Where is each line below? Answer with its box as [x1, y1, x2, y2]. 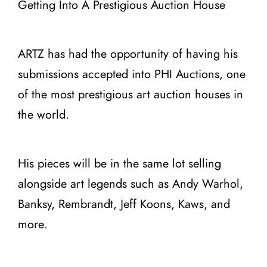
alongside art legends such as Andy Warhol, [18, 178, 243, 190]
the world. [18, 109, 69, 121]
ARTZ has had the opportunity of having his [18, 48, 238, 60]
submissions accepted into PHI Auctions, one [18, 69, 246, 80]
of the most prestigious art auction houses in [18, 89, 243, 101]
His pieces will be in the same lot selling [18, 158, 221, 170]
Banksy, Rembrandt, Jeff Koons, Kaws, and [18, 198, 230, 210]
